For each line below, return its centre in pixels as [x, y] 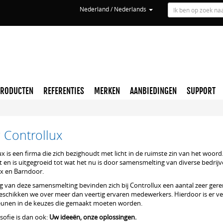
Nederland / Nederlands [113, 9]
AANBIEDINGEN [153, 91]
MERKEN [107, 91]
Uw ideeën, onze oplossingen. [92, 217]
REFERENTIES [64, 91]
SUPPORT [201, 91]
